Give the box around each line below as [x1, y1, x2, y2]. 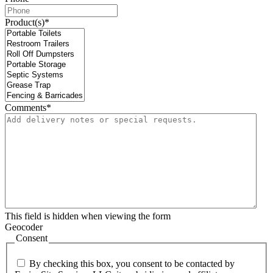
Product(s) [5, 17, 44, 28]
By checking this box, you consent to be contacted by [29, 258, 235, 269]
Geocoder [5, 222, 43, 233]
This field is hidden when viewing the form [5, 211, 171, 222]
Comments [5, 102, 46, 113]
